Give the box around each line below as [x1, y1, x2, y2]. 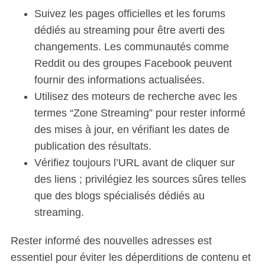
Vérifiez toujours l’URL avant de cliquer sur [34, 157, 235, 169]
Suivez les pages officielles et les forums [34, 8, 225, 20]
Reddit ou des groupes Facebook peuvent [34, 57, 232, 70]
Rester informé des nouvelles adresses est [10, 235, 212, 247]
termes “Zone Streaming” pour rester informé [34, 107, 245, 119]
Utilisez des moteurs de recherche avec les [34, 91, 237, 103]
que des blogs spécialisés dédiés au [34, 190, 205, 202]
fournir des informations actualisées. [34, 74, 205, 86]
